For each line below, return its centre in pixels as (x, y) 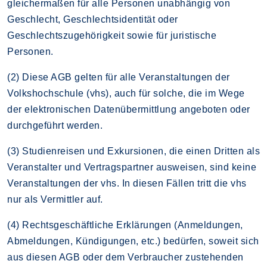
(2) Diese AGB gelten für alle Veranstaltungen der (119, 77)
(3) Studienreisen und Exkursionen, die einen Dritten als (133, 151)
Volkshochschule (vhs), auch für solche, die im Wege (126, 93)
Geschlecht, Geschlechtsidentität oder (93, 19)
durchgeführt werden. (55, 125)
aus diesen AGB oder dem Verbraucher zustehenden (125, 257)
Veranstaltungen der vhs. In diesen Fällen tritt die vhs (127, 183)
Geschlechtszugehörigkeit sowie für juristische (112, 35)
